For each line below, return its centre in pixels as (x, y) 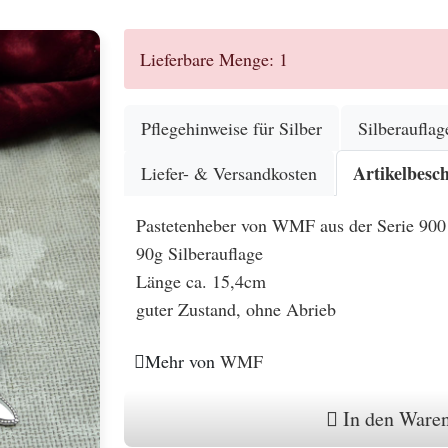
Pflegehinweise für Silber (231, 128)
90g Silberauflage (199, 253)
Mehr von (182, 361)
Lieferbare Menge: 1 (214, 59)
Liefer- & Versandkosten (229, 173)
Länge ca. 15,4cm (201, 281)
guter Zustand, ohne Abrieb (236, 309)
